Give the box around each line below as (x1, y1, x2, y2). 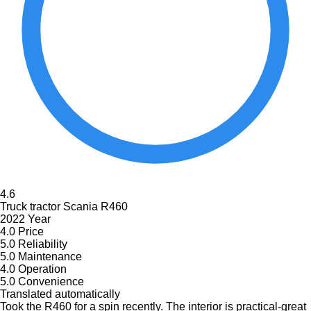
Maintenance (18, 250, 82, 262)
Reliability (18, 237, 67, 250)
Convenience (18, 275, 84, 287)
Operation (18, 262, 67, 275)
